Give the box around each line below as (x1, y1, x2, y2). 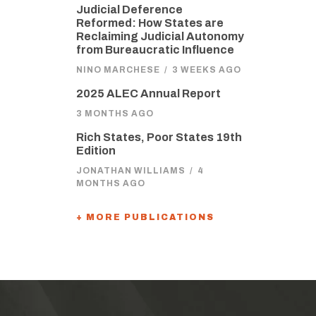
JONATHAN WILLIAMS (75, 166, 186, 176)
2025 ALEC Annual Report (75, 87, 221, 99)
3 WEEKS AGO (171, 65, 241, 75)
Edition (75, 145, 116, 157)
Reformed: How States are (75, 17, 224, 29)
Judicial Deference (75, 4, 183, 16)
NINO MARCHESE (75, 65, 160, 75)
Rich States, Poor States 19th (75, 131, 242, 143)
